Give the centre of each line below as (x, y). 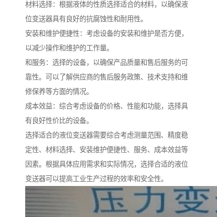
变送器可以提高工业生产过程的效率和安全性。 (96, 179)
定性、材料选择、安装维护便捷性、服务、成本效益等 (107, 150)
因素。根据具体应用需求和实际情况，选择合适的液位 (107, 164)
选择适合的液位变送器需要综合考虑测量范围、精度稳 (107, 135)
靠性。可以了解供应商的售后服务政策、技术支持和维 (107, 77)
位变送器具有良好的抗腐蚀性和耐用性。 (86, 19)
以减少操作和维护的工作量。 (69, 48)
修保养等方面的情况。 (59, 92)
